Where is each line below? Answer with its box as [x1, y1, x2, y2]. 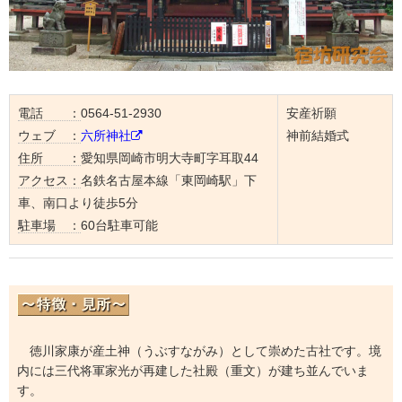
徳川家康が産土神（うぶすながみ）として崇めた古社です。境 [16, 343, 381, 358]
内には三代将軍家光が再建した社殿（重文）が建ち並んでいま [16, 363, 369, 378]
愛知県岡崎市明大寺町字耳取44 [80, 151, 258, 166]
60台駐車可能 [80, 218, 158, 233]
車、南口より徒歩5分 [17, 196, 138, 211]
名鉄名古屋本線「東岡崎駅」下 [80, 173, 257, 188]
